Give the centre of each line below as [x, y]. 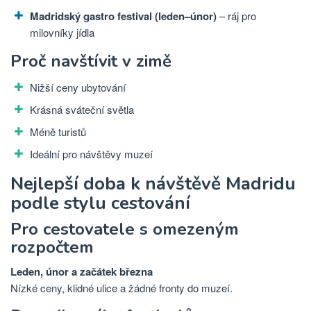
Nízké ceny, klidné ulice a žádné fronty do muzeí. [121, 287]
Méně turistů [58, 132]
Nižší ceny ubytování [78, 87]
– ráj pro [236, 15]
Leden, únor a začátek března [82, 271]
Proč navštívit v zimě [91, 61]
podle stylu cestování [100, 203]
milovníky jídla [62, 32]
